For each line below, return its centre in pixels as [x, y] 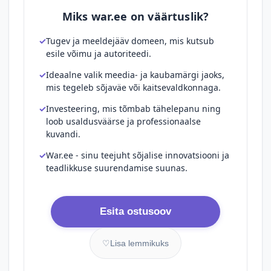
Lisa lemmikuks [139, 243]
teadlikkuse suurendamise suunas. [117, 168]
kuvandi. [63, 134]
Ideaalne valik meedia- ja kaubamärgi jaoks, [135, 75]
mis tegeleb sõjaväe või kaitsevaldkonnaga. [133, 87]
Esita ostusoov [135, 211]
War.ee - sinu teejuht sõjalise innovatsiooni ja [138, 155]
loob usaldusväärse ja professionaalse [123, 121]
